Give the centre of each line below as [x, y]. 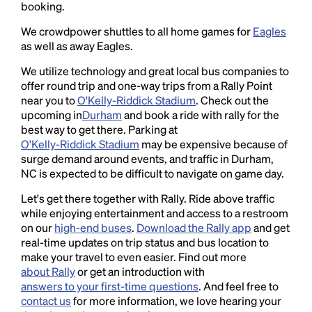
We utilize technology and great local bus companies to [155, 71]
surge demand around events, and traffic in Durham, [147, 158]
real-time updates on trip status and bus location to [145, 242]
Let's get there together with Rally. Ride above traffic [148, 198]
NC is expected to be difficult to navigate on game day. [153, 173]
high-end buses [93, 227]
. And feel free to [239, 286]
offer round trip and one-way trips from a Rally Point [147, 85]
